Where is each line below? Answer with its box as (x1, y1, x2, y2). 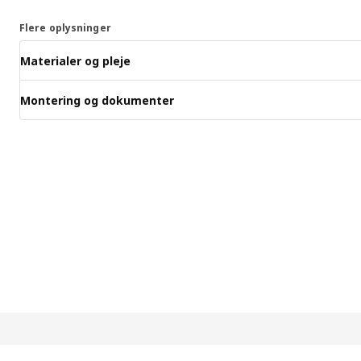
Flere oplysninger (19, 21, 111, 35)
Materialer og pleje (20, 52, 131, 68)
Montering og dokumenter (20, 92, 174, 108)
